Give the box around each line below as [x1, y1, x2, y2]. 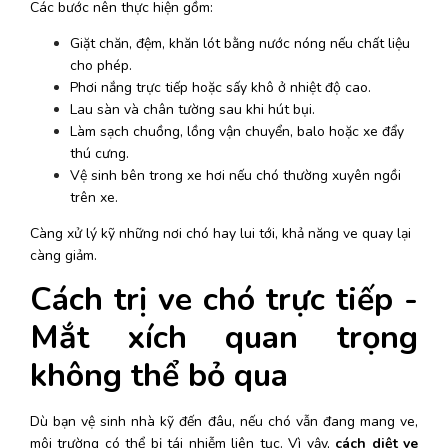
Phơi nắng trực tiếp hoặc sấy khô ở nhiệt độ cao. [70, 77, 371, 97]
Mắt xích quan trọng [30, 315, 418, 359]
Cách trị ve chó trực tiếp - [30, 277, 418, 321]
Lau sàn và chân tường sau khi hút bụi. [70, 99, 315, 119]
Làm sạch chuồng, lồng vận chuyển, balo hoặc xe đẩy [70, 121, 404, 141]
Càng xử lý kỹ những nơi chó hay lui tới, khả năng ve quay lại [30, 223, 411, 243]
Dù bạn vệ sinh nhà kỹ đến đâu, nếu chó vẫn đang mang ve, [30, 411, 418, 431]
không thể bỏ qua [30, 353, 288, 397]
